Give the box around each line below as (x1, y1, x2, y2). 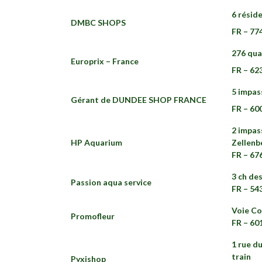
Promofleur (71, 211, 115, 221)
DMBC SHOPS (71, 17, 126, 27)
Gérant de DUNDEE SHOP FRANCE (71, 94, 206, 105)
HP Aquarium (71, 137, 122, 147)
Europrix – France (71, 56, 139, 66)
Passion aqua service (71, 177, 151, 187)
